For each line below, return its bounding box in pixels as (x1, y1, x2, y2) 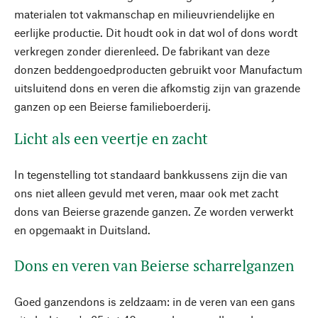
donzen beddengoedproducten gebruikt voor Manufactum (14, 62, 302, 76)
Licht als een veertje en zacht (14, 128, 208, 148)
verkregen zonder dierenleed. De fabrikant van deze (14, 44, 270, 57)
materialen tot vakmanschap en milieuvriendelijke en (14, 7, 275, 21)
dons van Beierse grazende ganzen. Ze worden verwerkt (14, 204, 293, 218)
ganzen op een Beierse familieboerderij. (14, 99, 211, 113)
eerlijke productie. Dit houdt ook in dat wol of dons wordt (14, 26, 297, 39)
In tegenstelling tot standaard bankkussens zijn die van (14, 168, 287, 181)
